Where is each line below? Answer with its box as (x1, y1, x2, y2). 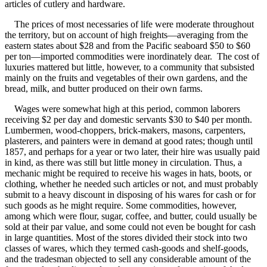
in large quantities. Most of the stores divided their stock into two (5, 232, 247, 243)
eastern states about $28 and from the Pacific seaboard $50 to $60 (5, 41, 250, 51)
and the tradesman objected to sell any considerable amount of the (5, 254, 251, 265)
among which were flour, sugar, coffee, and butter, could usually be (5, 211, 257, 222)
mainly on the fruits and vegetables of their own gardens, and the (5, 73, 247, 83)
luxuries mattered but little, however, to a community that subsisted (5, 62, 254, 73)
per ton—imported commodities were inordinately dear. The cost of (5, 51, 259, 62)
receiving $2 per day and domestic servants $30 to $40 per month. (5, 114, 252, 125)
